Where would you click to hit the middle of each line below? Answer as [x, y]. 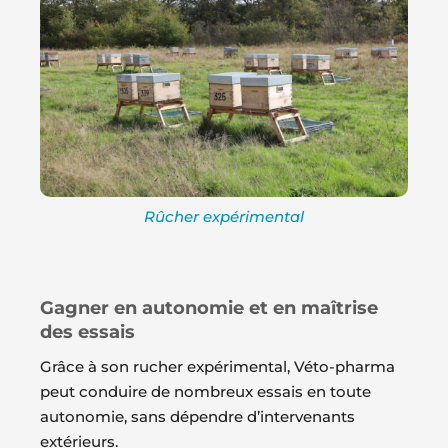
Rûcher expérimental [224, 217]
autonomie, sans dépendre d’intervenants [197, 417]
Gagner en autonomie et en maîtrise [209, 308]
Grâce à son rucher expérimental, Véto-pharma [217, 367]
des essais [87, 332]
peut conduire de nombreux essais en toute [205, 392]
